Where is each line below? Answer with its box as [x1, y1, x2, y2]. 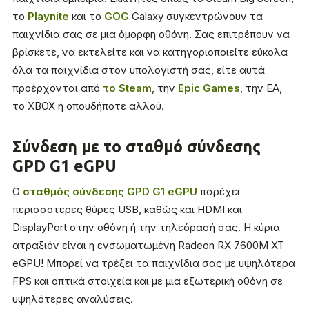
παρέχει [197, 185, 240, 199]
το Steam [103, 81, 152, 95]
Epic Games [178, 81, 240, 95]
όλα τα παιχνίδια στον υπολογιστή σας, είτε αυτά [12, 63, 265, 77]
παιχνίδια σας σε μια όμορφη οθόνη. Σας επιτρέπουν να [12, 28, 290, 41]
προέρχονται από [12, 81, 103, 95]
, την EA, [240, 81, 282, 95]
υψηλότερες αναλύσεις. [12, 292, 133, 306]
